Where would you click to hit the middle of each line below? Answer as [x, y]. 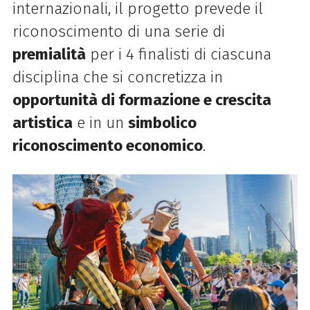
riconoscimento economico [107, 146]
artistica [42, 123]
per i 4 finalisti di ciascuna [178, 55]
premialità [49, 55]
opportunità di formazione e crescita [142, 100]
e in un [100, 123]
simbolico [162, 123]
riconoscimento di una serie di [118, 32]
